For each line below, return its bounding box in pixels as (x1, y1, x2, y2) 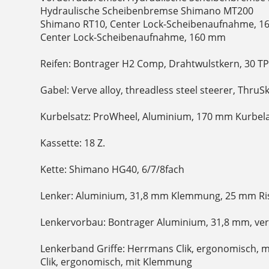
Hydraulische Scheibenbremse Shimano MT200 (40, 4, 254, 18)
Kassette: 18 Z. (40, 136, 106, 150)
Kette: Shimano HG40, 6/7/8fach (40, 163, 185, 177)
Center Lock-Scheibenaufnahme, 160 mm (40, 31, 226, 44)
